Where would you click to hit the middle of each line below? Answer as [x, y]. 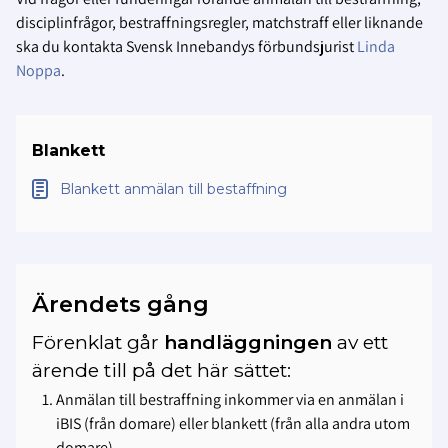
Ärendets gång [120, 303]
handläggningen [248, 342]
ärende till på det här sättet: [164, 370]
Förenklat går [98, 342]
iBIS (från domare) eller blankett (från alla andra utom [233, 423]
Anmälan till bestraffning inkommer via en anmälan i [230, 399]
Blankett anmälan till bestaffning [173, 188]
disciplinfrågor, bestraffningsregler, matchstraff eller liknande [219, 22]
